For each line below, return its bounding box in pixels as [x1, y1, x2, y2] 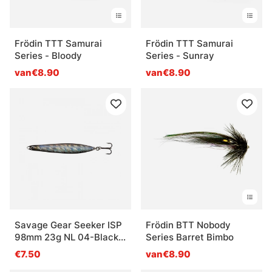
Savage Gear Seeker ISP [15, 219, 122, 231]
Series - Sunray [146, 49, 214, 61]
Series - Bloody [15, 49, 82, 61]
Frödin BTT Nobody [146, 219, 231, 231]
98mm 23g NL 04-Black [15, 231, 118, 243]
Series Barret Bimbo [146, 231, 234, 243]
